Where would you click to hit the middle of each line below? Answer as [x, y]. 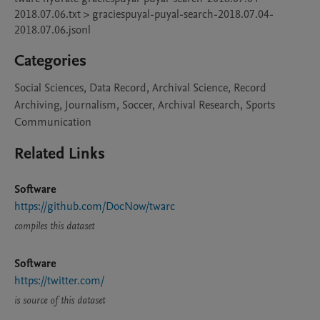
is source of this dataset [60, 300]
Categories [50, 61]
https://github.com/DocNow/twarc [95, 206]
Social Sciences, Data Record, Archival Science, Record [140, 88]
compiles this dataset [54, 226]
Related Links [60, 154]
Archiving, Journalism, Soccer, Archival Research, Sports [145, 105]
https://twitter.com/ [59, 281]
